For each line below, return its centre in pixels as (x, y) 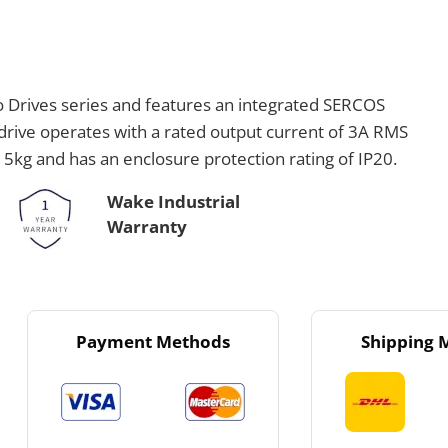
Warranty (147, 227)
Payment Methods (153, 341)
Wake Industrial (174, 202)
